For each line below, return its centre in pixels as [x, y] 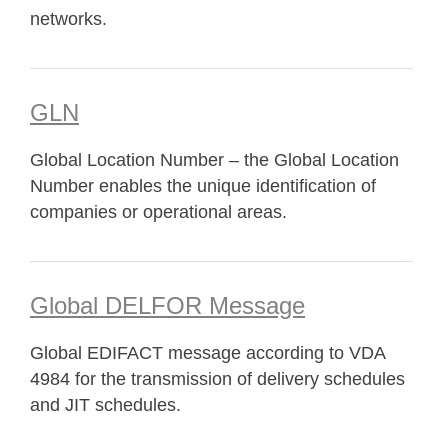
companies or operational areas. [158, 212]
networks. [68, 19]
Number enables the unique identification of [203, 186]
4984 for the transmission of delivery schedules [217, 379]
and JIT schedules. [105, 405]
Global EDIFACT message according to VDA [207, 353]
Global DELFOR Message [167, 305]
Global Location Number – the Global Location [214, 160]
